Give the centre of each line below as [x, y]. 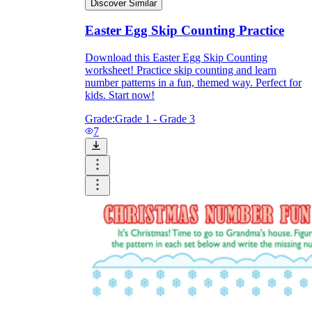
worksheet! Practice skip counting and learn [181, 70]
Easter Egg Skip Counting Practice [185, 31]
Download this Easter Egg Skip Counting [176, 58]
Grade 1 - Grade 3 [155, 119]
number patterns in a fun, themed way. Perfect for [193, 83]
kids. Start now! [120, 95]
